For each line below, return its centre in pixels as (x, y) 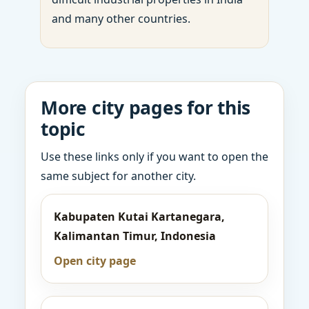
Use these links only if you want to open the (154, 157)
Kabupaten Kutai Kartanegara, (139, 217)
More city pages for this (146, 108)
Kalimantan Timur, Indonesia (135, 236)
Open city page (95, 261)
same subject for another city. (118, 176)
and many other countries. (121, 19)
